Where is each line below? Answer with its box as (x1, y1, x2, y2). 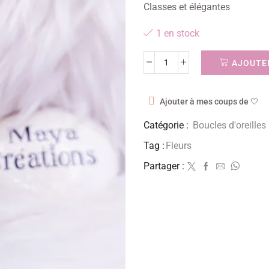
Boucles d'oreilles (193, 119, 266, 131)
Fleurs (166, 140, 192, 152)
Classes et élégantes (144, 1, 230, 13)
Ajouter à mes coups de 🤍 (159, 97, 259, 107)
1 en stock (156, 27, 199, 39)
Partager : (144, 160, 184, 172)
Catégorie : (144, 119, 191, 131)
